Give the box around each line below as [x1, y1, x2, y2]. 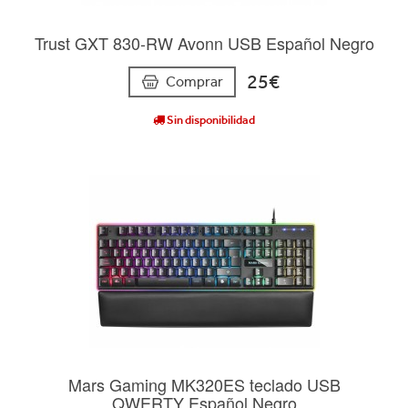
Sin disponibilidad [165, 112, 255, 127]
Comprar [166, 72, 223, 90]
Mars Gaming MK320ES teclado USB [67, 372, 341, 396]
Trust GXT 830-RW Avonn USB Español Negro [34, 30, 374, 55]
